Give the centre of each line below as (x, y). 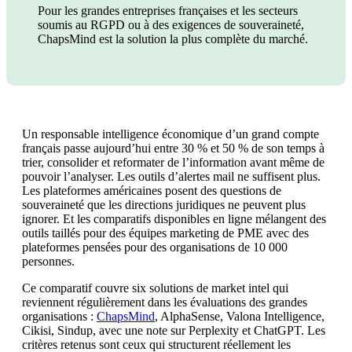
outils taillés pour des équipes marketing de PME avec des (165, 233)
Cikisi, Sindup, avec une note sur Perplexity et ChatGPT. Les (174, 330)
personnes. (48, 261)
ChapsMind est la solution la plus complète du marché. (173, 38)
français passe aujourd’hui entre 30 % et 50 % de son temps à (173, 148)
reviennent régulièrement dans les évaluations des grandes (165, 302)
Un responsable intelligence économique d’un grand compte (170, 134)
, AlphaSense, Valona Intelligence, (240, 316)
